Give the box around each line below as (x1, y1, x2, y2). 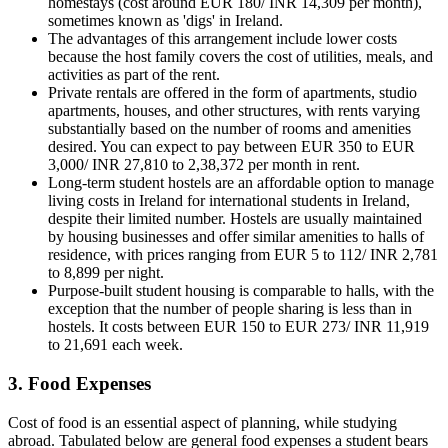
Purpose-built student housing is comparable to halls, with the (48, 282, 434, 300)
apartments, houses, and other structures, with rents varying (48, 102, 420, 120)
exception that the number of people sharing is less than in (48, 300, 412, 318)
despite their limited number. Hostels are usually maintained (48, 210, 422, 228)
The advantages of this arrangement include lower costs (48, 30, 397, 48)
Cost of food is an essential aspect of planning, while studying (8, 413, 397, 431)
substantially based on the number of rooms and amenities (48, 120, 411, 138)
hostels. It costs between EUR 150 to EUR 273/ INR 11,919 (48, 318, 429, 336)
